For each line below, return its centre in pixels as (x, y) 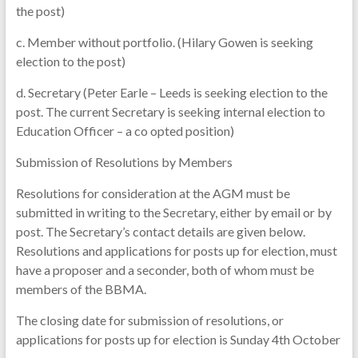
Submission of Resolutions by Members (124, 162)
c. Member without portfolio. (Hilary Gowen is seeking (164, 42)
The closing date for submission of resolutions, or (149, 320)
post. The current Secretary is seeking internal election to (170, 111)
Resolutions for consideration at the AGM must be (153, 193)
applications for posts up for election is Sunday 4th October (178, 339)
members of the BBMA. (81, 289)
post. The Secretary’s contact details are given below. (160, 231)
